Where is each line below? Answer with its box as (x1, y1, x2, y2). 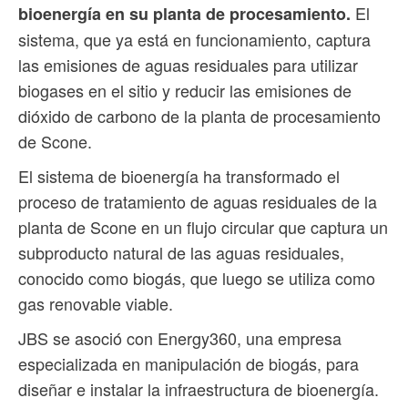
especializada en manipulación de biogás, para (18, 351, 359, 375)
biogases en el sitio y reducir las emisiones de (18, 77, 352, 102)
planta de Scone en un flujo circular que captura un (18, 214, 388, 239)
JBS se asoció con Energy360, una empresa (18, 325, 342, 350)
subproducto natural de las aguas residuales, (18, 240, 344, 264)
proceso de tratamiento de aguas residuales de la (18, 189, 377, 213)
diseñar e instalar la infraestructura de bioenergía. (18, 376, 379, 401)
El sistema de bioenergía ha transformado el (18, 163, 340, 188)
